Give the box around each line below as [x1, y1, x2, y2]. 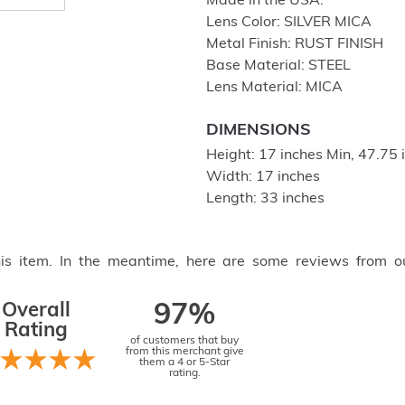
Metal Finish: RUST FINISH [206, 37, 383, 52]
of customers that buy [130, 335, 240, 346]
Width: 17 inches [206, 170, 320, 184]
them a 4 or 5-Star [139, 357, 231, 368]
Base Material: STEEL [206, 59, 351, 73]
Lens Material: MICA [206, 80, 343, 95]
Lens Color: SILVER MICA [206, 15, 372, 30]
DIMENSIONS [206, 122, 311, 139]
